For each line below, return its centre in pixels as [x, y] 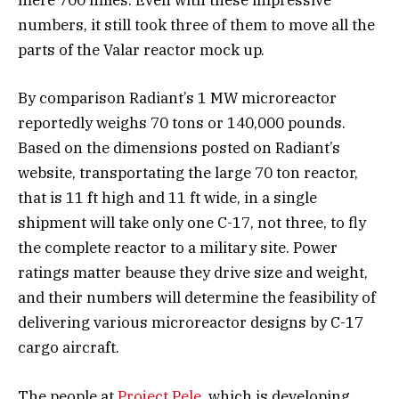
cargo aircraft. [69, 348]
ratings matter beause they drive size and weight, [193, 273]
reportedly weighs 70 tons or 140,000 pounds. [182, 123]
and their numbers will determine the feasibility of [197, 298]
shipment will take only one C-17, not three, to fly [192, 223]
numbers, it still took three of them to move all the [196, 25]
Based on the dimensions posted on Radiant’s [179, 148]
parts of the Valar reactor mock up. [141, 50]
